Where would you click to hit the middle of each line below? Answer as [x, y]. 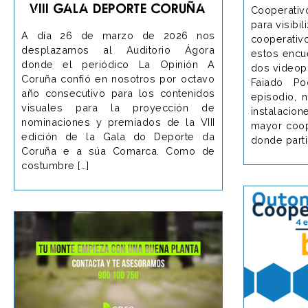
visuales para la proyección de [118, 107]
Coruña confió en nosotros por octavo [118, 78]
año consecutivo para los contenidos [118, 93]
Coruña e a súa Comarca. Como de [118, 151]
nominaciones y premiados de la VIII [118, 122]
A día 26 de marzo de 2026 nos [118, 35]
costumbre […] [55, 165]
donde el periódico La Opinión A [118, 64]
